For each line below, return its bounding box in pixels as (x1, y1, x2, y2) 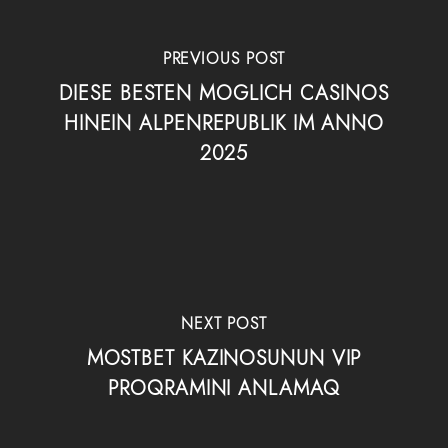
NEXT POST (180, 312, 268, 335)
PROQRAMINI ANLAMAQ (108, 374, 340, 403)
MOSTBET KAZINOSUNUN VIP (86, 344, 362, 373)
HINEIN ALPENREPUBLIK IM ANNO (63, 109, 385, 138)
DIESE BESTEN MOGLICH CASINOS (59, 79, 389, 108)
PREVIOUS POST (162, 47, 286, 70)
